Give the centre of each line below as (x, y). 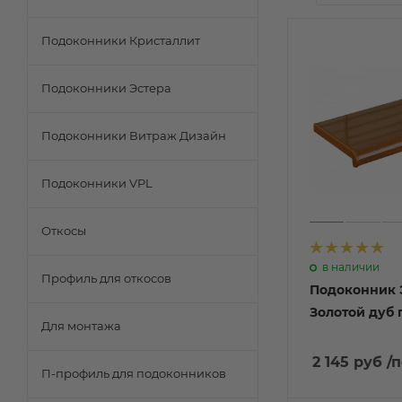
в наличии (351, 267)
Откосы (64, 231)
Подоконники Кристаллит (121, 40)
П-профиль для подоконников (134, 373)
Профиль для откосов (106, 278)
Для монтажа (81, 326)
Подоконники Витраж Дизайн (134, 135)
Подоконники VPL (97, 183)
